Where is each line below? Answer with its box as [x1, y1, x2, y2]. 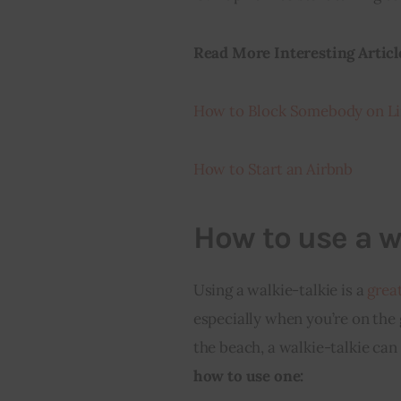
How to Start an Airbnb [192, 159, 354, 180]
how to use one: [192, 365, 304, 386]
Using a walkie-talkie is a [192, 279, 368, 300]
